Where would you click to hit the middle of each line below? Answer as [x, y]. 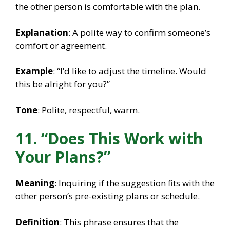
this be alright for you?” [63, 84]
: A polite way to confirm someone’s [139, 32]
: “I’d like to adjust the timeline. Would [130, 71]
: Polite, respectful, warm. [89, 110]
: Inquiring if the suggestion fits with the [135, 183]
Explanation [42, 32]
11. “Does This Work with [109, 139]
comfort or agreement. [61, 45]
